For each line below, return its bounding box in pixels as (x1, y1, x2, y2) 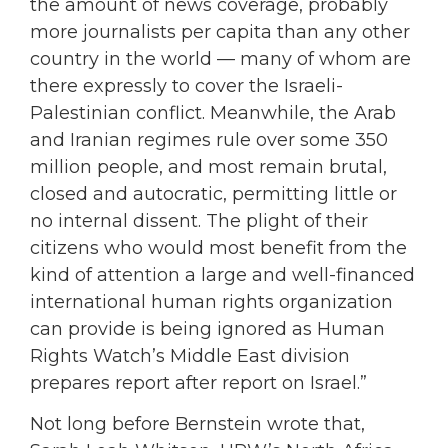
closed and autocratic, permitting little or (30, 182, 397, 205)
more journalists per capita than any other (30, 20, 410, 43)
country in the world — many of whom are (30, 47, 411, 70)
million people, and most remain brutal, (30, 155, 387, 178)
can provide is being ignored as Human (30, 317, 385, 340)
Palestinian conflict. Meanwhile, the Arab (30, 101, 396, 124)
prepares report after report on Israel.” (30, 371, 367, 394)
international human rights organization (30, 290, 393, 313)
